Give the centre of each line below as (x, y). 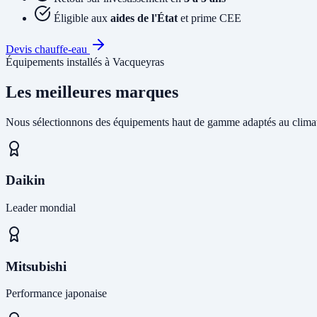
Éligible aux (82, 18)
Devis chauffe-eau (48, 49)
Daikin (25, 180)
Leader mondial (41, 208)
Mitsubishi (36, 266)
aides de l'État (144, 18)
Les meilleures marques (92, 92)
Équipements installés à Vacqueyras (85, 62)
